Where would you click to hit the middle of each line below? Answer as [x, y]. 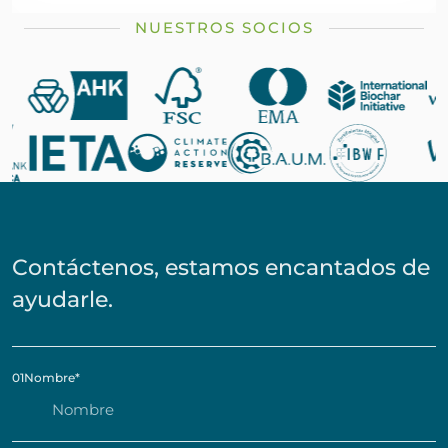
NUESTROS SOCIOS [224, 27]
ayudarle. [62, 299]
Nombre [49, 377]
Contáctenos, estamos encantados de [221, 267]
